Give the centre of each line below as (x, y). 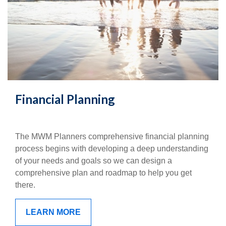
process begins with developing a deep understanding (112, 149)
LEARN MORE (53, 212)
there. (25, 185)
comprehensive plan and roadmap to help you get (103, 173)
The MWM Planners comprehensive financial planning (112, 137)
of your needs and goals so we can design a (94, 161)
